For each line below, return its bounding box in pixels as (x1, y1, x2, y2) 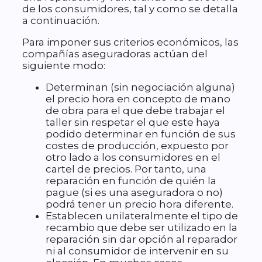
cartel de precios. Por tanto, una (46, 163, 206, 175)
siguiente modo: (22, 60, 105, 72)
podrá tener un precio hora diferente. (46, 198, 233, 211)
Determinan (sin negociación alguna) (46, 81, 235, 94)
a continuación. (22, 15, 99, 27)
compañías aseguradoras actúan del (22, 48, 208, 60)
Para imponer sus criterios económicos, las (22, 36, 239, 49)
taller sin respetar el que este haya (46, 116, 220, 129)
